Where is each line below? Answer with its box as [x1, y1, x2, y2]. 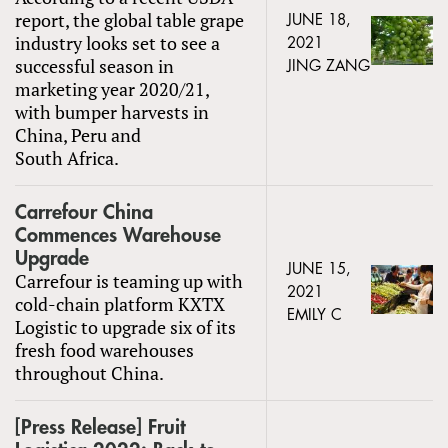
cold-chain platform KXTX [15, 291, 225, 316]
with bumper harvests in [15, 99, 209, 124]
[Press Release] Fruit [15, 416, 185, 438]
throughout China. [15, 360, 164, 385]
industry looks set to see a [15, 30, 220, 55]
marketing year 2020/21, [15, 76, 210, 101]
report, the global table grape [15, 7, 244, 32]
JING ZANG [287, 58, 370, 74]
